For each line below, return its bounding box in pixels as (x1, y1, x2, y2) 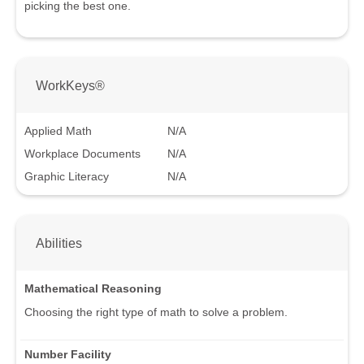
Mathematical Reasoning (24, 281, 162, 295)
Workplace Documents (24, 146, 141, 160)
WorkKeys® (36, 78, 105, 93)
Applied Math (24, 123, 92, 137)
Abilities (36, 235, 82, 250)
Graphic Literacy (24, 169, 109, 183)
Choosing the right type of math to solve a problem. (24, 305, 288, 318)
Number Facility (24, 347, 111, 361)
